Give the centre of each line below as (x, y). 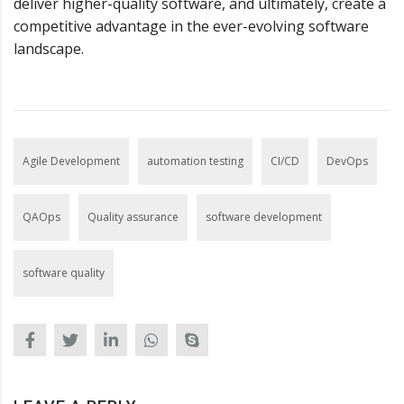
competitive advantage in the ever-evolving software (191, 26)
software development (264, 216)
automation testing (195, 161)
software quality (64, 272)
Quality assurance (133, 216)
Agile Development (71, 161)
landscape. (49, 48)
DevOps (347, 161)
